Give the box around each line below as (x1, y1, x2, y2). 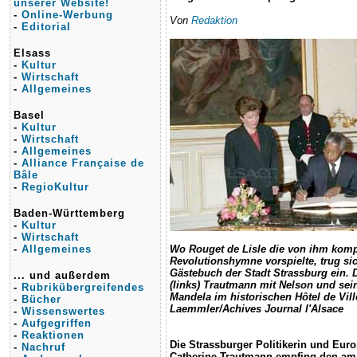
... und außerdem (14, 269, 111, 281)
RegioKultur (22, 181, 89, 193)
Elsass (14, 47, 51, 59)
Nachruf (22, 341, 65, 353)
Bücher (22, 293, 61, 305)
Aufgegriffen (22, 317, 92, 329)
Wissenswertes (22, 305, 105, 317)
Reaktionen (22, 329, 84, 341)
